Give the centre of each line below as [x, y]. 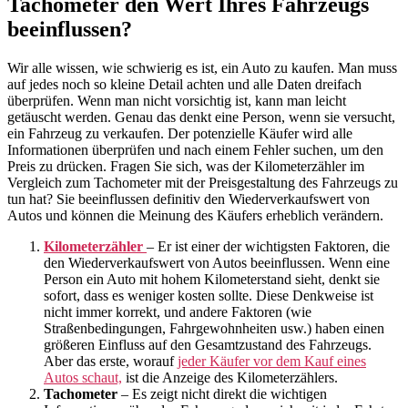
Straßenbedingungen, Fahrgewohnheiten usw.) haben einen [214, 328]
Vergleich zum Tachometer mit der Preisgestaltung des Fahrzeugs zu [203, 182]
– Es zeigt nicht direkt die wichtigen [222, 393]
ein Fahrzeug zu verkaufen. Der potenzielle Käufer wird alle [180, 133]
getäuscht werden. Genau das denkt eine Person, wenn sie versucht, [201, 117]
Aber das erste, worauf [111, 361]
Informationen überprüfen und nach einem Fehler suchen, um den [195, 149]
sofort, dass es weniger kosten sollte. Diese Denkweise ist [209, 295]
